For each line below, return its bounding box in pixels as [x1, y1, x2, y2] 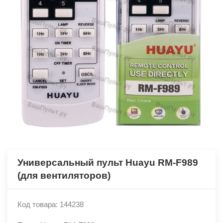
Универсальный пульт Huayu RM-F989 [17, 157, 198, 168]
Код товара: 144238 [17, 200, 84, 209]
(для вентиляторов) [17, 170, 111, 181]
